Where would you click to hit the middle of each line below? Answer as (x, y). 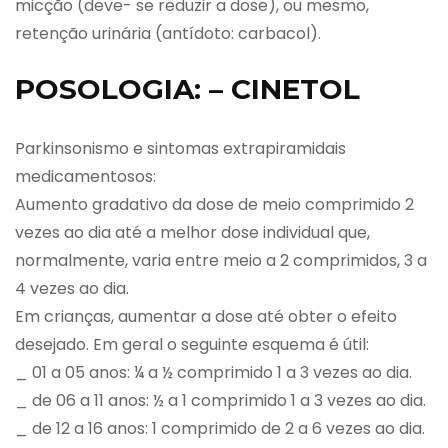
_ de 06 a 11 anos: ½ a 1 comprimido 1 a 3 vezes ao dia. (220, 400)
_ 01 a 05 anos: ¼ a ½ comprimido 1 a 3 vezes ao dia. (213, 372)
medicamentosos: (85, 176)
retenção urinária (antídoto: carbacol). (168, 33)
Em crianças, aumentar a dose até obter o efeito (206, 316)
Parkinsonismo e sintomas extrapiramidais (180, 148)
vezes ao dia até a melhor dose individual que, (192, 232)
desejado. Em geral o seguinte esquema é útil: (192, 344)
